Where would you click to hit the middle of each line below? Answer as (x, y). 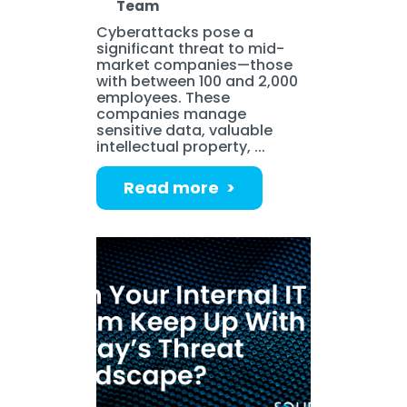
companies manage (172, 114)
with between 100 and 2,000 (198, 81)
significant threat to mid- (191, 48)
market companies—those (195, 65)
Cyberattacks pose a (175, 32)
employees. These (164, 97)
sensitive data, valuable (185, 130)
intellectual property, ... (181, 146)
